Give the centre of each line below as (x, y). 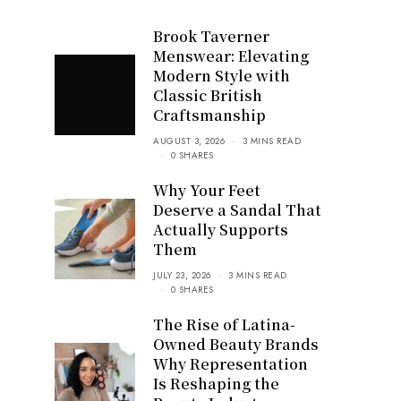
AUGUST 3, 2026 (189, 141)
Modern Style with (222, 75)
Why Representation (230, 363)
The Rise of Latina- (224, 324)
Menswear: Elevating (231, 55)
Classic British (208, 95)
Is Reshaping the (216, 383)
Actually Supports (221, 229)
